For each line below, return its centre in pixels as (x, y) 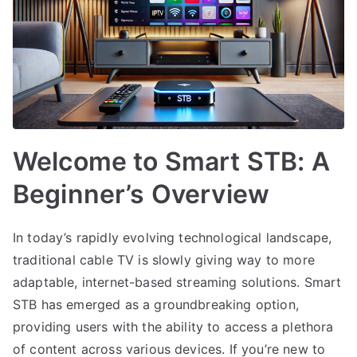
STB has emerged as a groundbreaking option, (156, 304)
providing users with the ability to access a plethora (173, 326)
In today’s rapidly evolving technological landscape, (173, 237)
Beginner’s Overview (141, 194)
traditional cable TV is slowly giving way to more (164, 259)
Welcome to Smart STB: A (171, 161)
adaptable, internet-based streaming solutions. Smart (177, 282)
